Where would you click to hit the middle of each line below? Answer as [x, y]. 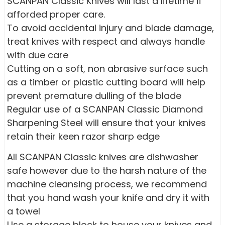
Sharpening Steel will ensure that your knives [107, 123]
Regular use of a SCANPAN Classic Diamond [105, 109]
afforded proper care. [56, 14]
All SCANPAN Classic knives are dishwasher [103, 157]
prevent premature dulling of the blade [94, 95]
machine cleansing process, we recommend [107, 184]
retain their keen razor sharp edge [84, 136]
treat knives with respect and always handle [106, 41]
